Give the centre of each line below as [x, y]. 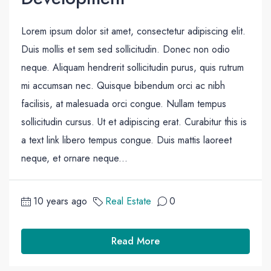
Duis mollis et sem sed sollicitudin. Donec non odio [126, 50]
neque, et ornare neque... [74, 158]
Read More [135, 241]
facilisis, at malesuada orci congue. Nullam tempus [124, 104]
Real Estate [128, 201]
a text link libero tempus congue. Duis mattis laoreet [126, 140]
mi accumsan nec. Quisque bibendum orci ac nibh [123, 86]
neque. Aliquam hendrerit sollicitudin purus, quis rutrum [132, 68]
